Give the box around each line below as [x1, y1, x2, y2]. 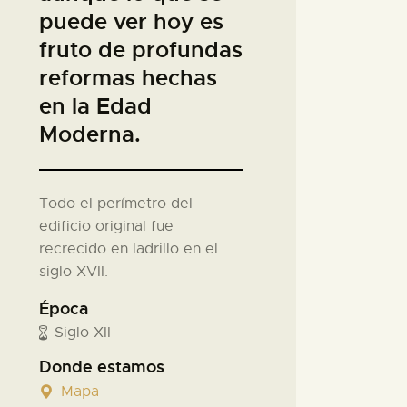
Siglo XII [54, 323, 111, 342]
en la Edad [38, 92, 152, 120]
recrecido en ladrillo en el [38, 239, 218, 258]
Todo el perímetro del [38, 194, 193, 213]
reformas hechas [38, 64, 217, 92]
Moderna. [38, 120, 141, 148]
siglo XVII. [38, 262, 108, 281]
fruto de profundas [38, 35, 243, 64]
